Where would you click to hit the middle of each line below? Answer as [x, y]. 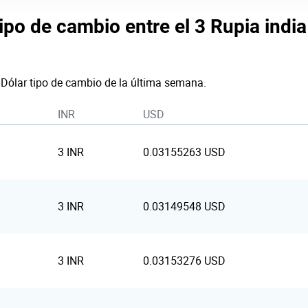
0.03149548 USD [184, 206]
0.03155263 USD [184, 152]
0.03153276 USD [184, 261]
